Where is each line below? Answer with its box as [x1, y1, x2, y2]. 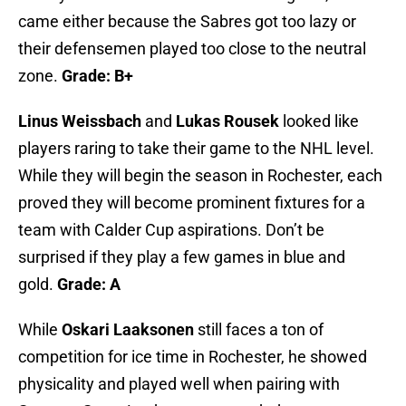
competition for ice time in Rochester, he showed [18, 347, 367, 367]
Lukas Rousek [172, 111, 279, 131]
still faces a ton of [194, 320, 324, 340]
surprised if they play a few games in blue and [18, 247, 345, 267]
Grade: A [57, 275, 121, 295]
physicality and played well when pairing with [18, 374, 340, 394]
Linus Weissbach [18, 111, 145, 131]
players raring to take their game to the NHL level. [18, 139, 374, 159]
